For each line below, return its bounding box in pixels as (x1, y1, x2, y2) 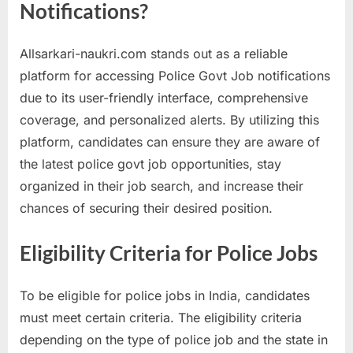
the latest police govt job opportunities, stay (20, 156, 281, 173)
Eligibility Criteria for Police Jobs (20, 240, 318, 266)
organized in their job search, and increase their (20, 178, 303, 195)
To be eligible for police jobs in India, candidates (20, 287, 310, 303)
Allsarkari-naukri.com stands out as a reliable (20, 46, 288, 62)
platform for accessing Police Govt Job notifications (20, 68, 330, 84)
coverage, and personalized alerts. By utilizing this (20, 112, 319, 128)
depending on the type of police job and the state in (20, 331, 328, 347)
